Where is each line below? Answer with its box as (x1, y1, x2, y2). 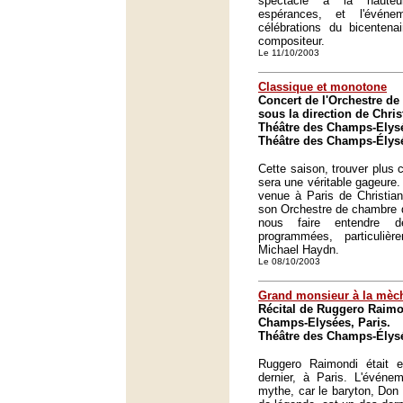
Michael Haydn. (258, 243, 339, 256)
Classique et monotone (258, 80, 387, 94)
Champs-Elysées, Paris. (258, 316, 390, 329)
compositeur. (258, 34, 325, 48)
